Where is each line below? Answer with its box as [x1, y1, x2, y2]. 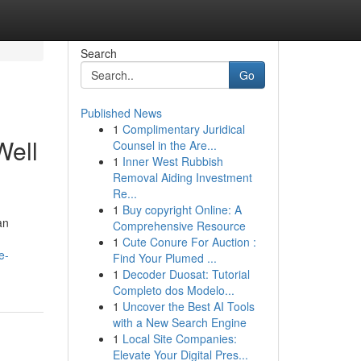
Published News [80, 105, 162, 121]
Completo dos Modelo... [112, 282, 234, 298]
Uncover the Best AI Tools [122, 298, 255, 314]
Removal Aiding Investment [112, 169, 252, 185]
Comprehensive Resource [112, 218, 246, 234]
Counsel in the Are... [112, 137, 217, 153]
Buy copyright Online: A [122, 201, 242, 218]
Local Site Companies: [122, 330, 237, 346]
